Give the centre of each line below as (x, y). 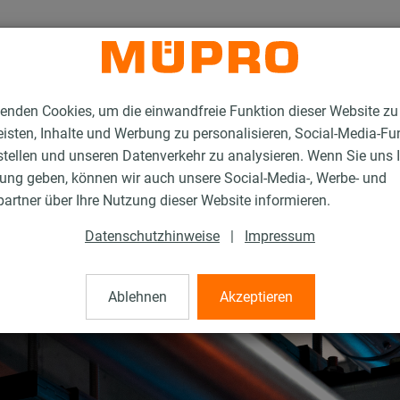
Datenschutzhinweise (152, 237)
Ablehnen (137, 297)
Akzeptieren (256, 297)
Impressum (280, 237)
